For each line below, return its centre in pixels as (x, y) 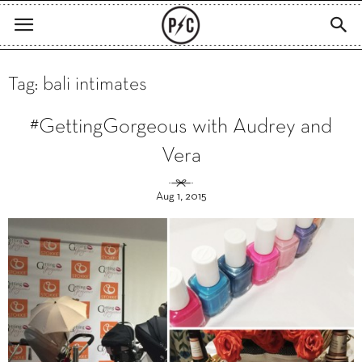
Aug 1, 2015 (181, 197)
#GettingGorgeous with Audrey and (181, 127)
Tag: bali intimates (78, 85)
